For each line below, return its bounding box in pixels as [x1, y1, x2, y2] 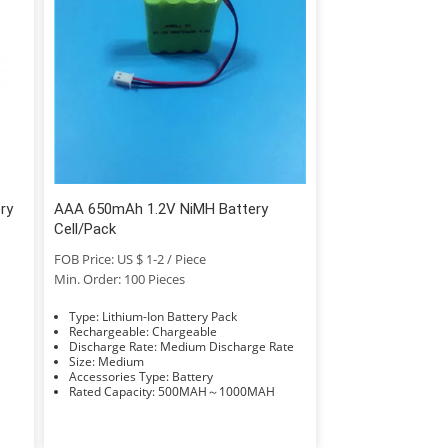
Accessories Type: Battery [171, 367, 213, 385]
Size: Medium [97, 352, 144, 370]
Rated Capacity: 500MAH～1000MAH [157, 382, 275, 400]
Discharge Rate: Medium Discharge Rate [159, 337, 294, 355]
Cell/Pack [53, 219, 116, 238]
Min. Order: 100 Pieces [53, 269, 185, 288]
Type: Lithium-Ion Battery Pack [101, 307, 237, 325]
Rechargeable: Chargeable [151, 322, 217, 340]
